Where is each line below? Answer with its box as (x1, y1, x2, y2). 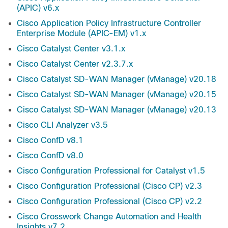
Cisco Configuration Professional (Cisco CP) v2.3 (17, 182, 202, 191)
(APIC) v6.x (17, 4, 59, 13)
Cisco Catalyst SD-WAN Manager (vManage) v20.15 (17, 90, 216, 99)
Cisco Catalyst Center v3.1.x (17, 44, 125, 53)
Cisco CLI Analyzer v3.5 (17, 121, 108, 130)
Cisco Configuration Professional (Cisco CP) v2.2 (17, 197, 202, 206)
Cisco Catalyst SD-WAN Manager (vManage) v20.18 (17, 75, 216, 84)
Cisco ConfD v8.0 (17, 151, 83, 160)
